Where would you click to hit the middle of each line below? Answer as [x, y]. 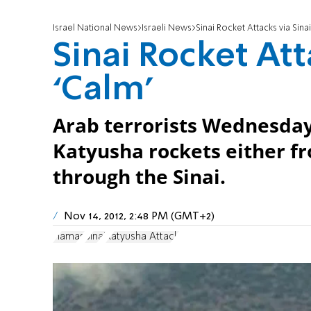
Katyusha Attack [142, 236]
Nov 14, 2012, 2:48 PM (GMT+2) [139, 217]
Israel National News [95, 28]
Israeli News [167, 28]
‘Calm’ [102, 91]
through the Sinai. [139, 177]
